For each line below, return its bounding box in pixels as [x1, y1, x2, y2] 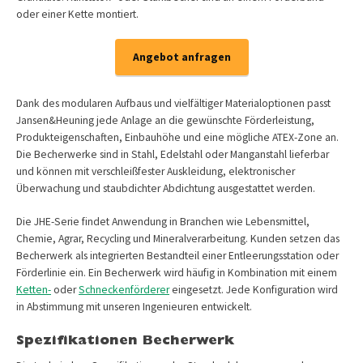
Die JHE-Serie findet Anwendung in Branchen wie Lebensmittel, [16, 215, 310, 229]
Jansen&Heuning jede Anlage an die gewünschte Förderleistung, [16, 113, 314, 128]
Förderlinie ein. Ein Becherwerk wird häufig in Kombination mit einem [16, 266, 337, 280]
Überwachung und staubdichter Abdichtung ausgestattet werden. [16, 181, 315, 196]
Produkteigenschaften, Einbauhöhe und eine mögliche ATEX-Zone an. [16, 130, 339, 145]
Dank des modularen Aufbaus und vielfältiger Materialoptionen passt [16, 96, 331, 111]
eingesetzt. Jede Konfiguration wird [169, 283, 338, 297]
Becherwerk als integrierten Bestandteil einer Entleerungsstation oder [16, 249, 339, 263]
